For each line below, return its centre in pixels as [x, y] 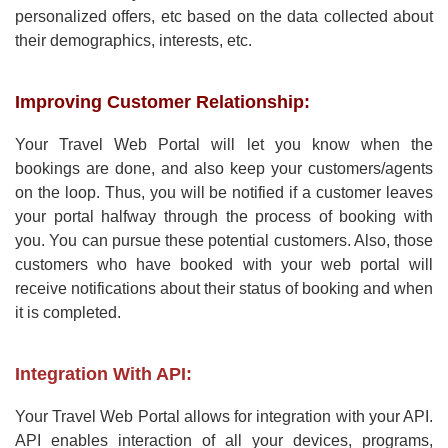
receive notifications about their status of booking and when [224, 289]
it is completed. [68, 313]
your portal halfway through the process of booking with [224, 217]
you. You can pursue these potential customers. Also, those [224, 241]
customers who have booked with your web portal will [224, 265]
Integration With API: [103, 374]
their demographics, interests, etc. [133, 41]
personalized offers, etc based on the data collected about [224, 17]
